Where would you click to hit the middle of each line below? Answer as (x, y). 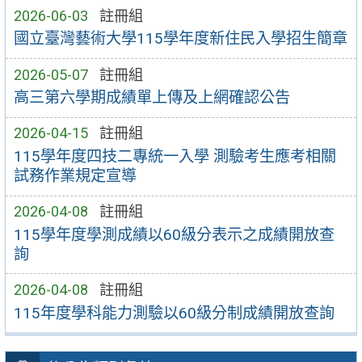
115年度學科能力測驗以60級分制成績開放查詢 (174, 313)
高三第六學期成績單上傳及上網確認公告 (152, 98)
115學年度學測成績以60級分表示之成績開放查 (174, 234)
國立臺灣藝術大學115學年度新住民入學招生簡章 (180, 39)
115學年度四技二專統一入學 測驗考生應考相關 (175, 157)
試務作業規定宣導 (75, 176)
